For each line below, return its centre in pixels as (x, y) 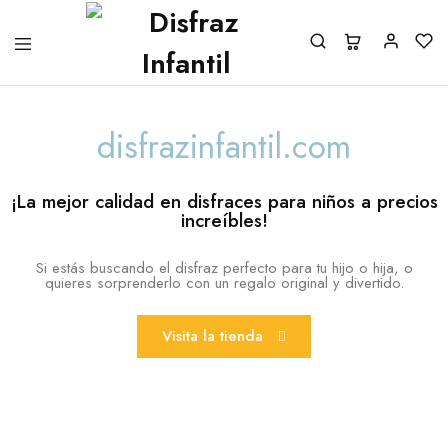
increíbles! (224, 220)
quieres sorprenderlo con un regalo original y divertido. (224, 283)
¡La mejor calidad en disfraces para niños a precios (224, 201)
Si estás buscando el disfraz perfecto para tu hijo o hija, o (224, 268)
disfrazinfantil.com (224, 146)
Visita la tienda (212, 335)
